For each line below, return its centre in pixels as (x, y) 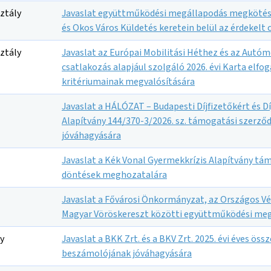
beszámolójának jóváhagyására (127, 253)
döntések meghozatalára (114, 175)
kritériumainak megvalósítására (128, 82)
